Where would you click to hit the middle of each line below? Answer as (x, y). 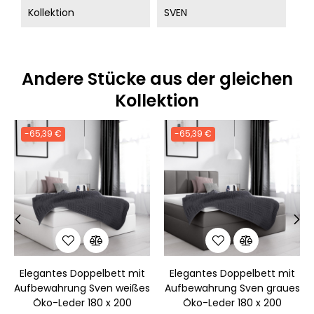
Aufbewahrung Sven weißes (82, 288)
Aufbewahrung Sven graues (232, 288)
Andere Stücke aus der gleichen (157, 79)
